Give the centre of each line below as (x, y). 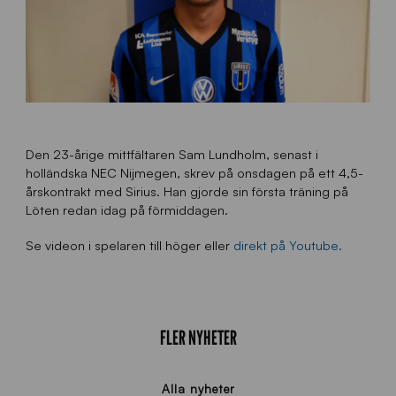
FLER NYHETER (198, 338)
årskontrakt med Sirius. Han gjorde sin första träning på (187, 191)
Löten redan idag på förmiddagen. (126, 210)
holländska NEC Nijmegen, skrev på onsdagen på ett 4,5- (194, 173)
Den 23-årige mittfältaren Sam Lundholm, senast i (171, 154)
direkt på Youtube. (287, 245)
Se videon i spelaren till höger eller (129, 245)
